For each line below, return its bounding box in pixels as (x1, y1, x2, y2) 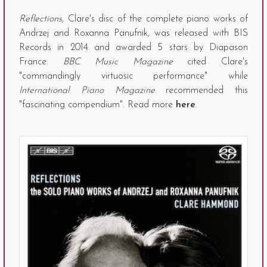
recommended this (154, 86, 248, 95)
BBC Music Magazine (63, 57, 173, 67)
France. (19, 57, 63, 67)
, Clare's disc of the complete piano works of (62, 14, 248, 24)
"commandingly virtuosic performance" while (19, 72, 248, 81)
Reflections (19, 14, 62, 24)
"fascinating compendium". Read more (19, 100, 176, 110)
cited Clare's (172, 57, 249, 67)
